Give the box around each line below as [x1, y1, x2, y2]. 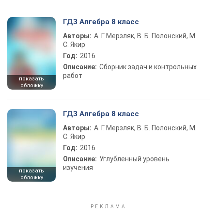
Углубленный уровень [99, 155, 170, 163]
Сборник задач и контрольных [99, 63, 197, 71]
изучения [63, 164, 93, 171]
